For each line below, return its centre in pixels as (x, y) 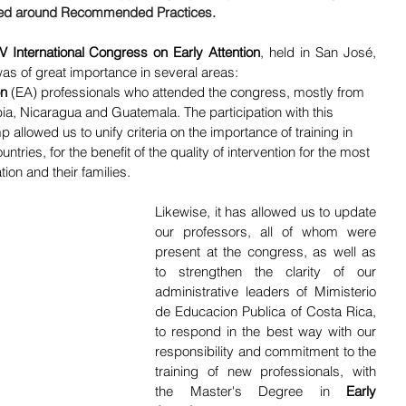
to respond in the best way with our (266, 331)
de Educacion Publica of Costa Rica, (266, 311)
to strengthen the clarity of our (266, 271)
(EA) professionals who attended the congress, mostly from (188, 92)
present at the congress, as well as (266, 251)
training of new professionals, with (266, 371)
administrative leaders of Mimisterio (266, 291)
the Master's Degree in (251, 391)
